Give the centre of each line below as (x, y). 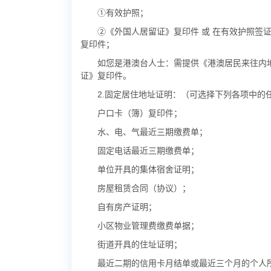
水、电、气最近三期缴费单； (152, 132)
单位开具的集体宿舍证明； (148, 169)
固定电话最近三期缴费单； (148, 151)
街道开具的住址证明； (140, 244)
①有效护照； (123, 13)
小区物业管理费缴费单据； (148, 226)
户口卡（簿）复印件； (140, 113)
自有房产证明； (127, 207)
